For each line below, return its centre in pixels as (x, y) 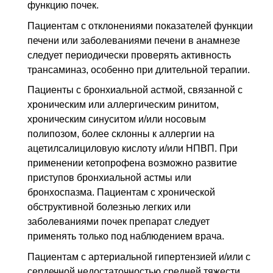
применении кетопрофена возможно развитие (132, 163)
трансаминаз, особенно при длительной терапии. (139, 69)
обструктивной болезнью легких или (109, 207)
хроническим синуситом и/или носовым (117, 119)
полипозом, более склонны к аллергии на (121, 134)
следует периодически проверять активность (129, 55)
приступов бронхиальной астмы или (109, 178)
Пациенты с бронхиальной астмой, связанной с (135, 90)
